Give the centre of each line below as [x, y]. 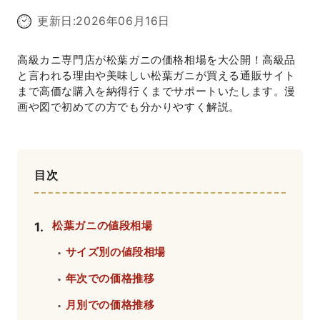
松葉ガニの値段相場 [102, 225]
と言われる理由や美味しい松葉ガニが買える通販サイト [156, 75]
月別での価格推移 [110, 305]
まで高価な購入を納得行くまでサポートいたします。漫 [156, 91]
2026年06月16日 [123, 21]
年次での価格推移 [110, 278]
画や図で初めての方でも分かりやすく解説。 [129, 107]
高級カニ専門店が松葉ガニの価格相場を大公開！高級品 [156, 60]
